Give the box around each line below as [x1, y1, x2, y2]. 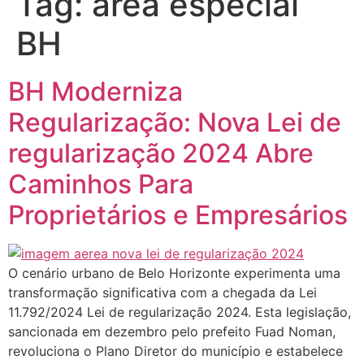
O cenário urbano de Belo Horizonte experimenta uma [8, 264, 340, 281]
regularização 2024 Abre [8, 136, 314, 169]
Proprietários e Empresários [8, 198, 348, 231]
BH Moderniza [8, 75, 183, 107]
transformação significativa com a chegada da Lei [8, 284, 317, 301]
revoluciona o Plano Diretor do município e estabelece [8, 342, 343, 359]
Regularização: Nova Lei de [8, 106, 341, 138]
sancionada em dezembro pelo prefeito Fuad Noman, [8, 323, 336, 340]
